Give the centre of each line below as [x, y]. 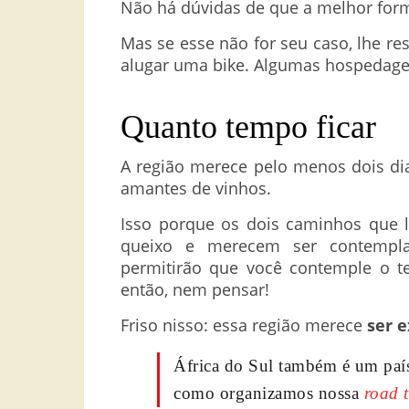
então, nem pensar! [195, 290]
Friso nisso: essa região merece [244, 325]
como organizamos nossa [269, 393]
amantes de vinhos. [196, 189]
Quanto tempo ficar [248, 127]
